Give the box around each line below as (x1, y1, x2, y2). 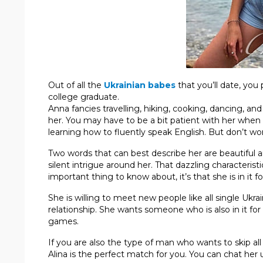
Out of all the (48, 79, 104, 90)
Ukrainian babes (104, 79, 176, 90)
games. (48, 215, 79, 227)
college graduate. (48, 91, 119, 102)
